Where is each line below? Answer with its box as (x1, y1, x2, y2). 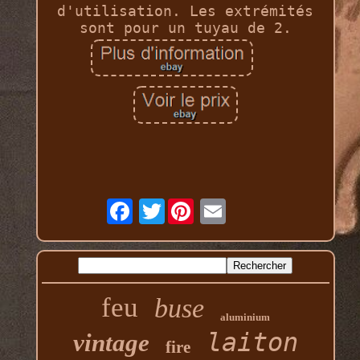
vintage (72, 329, 149, 358)
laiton (206, 327, 298, 358)
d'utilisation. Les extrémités (57, 2, 314, 20)
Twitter (164, 196, 227, 214)
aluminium (219, 311, 270, 324)
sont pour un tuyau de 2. (79, 19, 292, 37)
